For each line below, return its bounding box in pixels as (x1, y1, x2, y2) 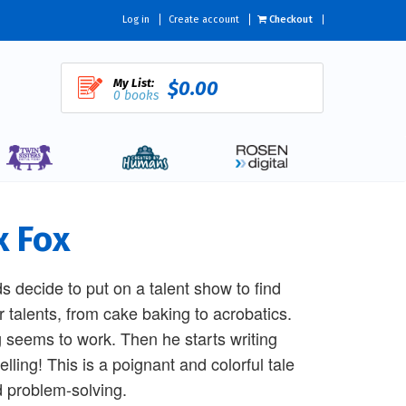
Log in (122, 14, 150, 26)
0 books (112, 88, 159, 103)
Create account (168, 14, 239, 26)
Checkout (266, 14, 313, 26)
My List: (112, 76, 154, 90)
